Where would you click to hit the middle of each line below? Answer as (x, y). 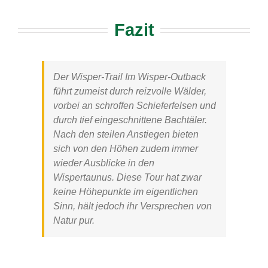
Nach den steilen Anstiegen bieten (126, 134)
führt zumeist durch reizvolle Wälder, (130, 91)
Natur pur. (74, 220)
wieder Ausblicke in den (104, 163)
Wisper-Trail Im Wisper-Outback (138, 77)
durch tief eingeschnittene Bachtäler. (130, 120)
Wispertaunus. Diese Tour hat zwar (127, 177)
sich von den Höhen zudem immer (126, 148)
